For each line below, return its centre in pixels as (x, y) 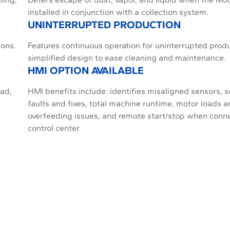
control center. (54, 128)
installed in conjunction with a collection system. (118, 12)
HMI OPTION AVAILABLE (86, 70)
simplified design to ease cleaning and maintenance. (127, 58)
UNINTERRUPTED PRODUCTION (104, 25)
